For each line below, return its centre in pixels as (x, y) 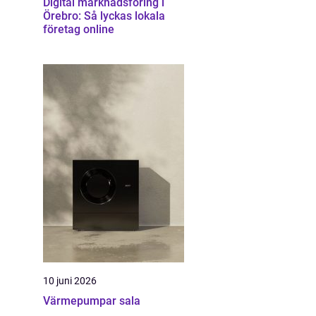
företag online (79, 29)
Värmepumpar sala (92, 301)
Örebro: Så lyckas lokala (104, 16)
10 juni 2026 (70, 281)
